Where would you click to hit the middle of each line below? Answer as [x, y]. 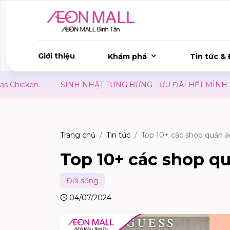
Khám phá [127, 56]
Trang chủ [78, 135]
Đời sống [82, 181]
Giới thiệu [56, 56]
